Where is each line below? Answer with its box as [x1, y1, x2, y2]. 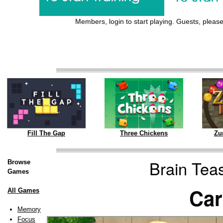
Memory [17, 206, 41, 214]
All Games [7, 187, 39, 195]
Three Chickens [120, 129, 168, 137]
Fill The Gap [27, 129, 65, 137]
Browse [7, 158, 30, 166]
